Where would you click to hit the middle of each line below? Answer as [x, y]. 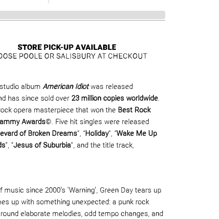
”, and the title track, [102, 146]
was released [111, 88]
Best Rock [134, 111]
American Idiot [65, 88]
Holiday [97, 134]
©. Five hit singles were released [97, 123]
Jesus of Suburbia [42, 146]
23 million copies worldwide [114, 99]
